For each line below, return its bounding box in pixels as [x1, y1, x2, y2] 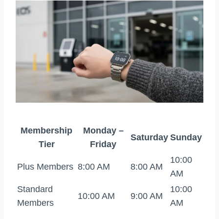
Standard [17, 184, 53, 195]
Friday [90, 139, 116, 150]
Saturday [131, 132, 168, 143]
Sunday [170, 132, 202, 143]
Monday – [83, 126, 124, 136]
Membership [21, 126, 72, 136]
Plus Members [17, 162, 73, 172]
